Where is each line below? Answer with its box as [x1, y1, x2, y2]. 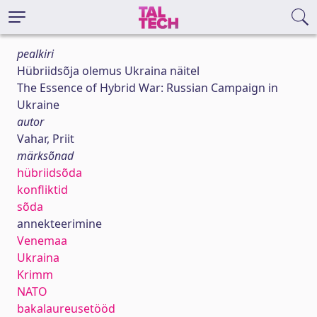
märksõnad [17, 148, 74, 163]
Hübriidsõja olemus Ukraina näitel [17, 63, 200, 79]
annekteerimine [17, 216, 102, 231]
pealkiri [17, 46, 54, 62]
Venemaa [17, 233, 67, 248]
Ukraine [17, 97, 59, 113]
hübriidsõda [17, 165, 82, 180]
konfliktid [17, 182, 68, 197]
